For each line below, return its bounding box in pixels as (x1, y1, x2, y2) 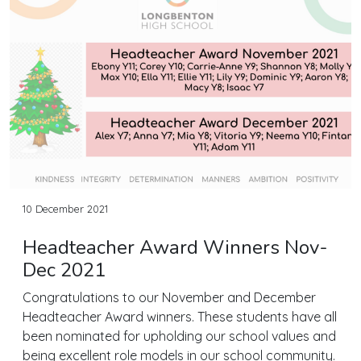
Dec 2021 (23, 256, 106, 283)
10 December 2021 (23, 201, 108, 215)
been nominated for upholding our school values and (23, 327, 336, 344)
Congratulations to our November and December (23, 288, 316, 305)
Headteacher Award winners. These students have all (23, 308, 337, 325)
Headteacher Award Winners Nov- (23, 234, 328, 260)
